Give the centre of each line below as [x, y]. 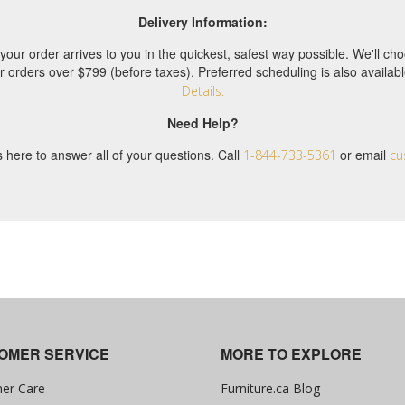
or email [363, 154]
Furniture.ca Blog [270, 388]
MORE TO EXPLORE [291, 354]
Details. [202, 90]
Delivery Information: [202, 21]
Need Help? [202, 122]
